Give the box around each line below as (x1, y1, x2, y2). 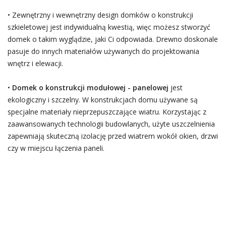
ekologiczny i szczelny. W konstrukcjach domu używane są (7, 95, 198, 104)
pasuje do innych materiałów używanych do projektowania (7, 46, 199, 56)
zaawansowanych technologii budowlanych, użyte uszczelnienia (7, 119, 215, 129)
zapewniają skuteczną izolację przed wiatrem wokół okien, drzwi (7, 131, 218, 141)
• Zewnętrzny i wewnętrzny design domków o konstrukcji (7, 10, 193, 20)
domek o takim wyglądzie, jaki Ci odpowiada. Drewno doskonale (7, 34, 218, 44)
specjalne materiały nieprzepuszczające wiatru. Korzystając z (7, 107, 206, 117)
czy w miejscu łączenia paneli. (7, 143, 106, 153)
